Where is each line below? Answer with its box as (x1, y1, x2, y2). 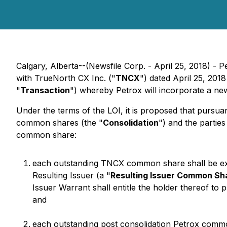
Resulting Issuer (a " (32, 170, 110, 180)
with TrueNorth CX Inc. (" (16, 73, 116, 83)
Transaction (20, 85, 70, 95)
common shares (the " (16, 118, 103, 128)
